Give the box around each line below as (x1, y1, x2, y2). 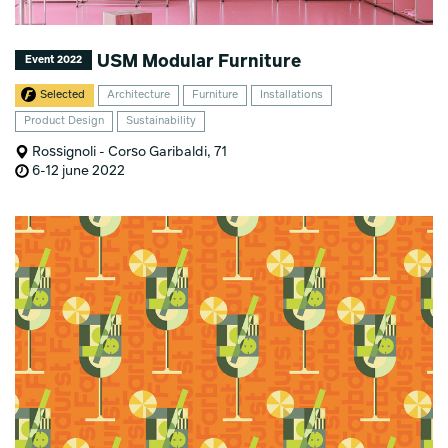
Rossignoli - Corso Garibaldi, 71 (29, 144, 228, 159)
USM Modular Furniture (93, 52, 302, 71)
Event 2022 (25, 54, 83, 65)
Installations (260, 89, 324, 101)
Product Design (24, 115, 105, 127)
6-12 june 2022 (29, 163, 126, 178)
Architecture (107, 89, 171, 101)
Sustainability (126, 115, 197, 127)
